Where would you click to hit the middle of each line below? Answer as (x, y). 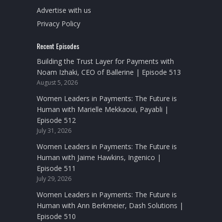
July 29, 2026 (54, 179)
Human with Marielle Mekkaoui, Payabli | (103, 110)
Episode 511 (56, 168)
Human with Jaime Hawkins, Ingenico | (99, 158)
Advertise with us (64, 10)
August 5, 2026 (57, 83)
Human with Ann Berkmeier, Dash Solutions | (110, 206)
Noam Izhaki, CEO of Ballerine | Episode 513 (109, 72)
